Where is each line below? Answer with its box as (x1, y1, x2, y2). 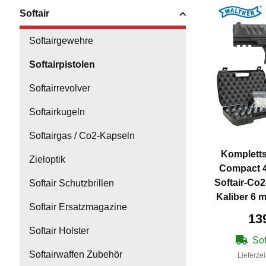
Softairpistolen (29, 59, 95, 70)
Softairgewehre (29, 36, 93, 46)
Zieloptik (29, 154, 65, 165)
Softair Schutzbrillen (29, 178, 114, 189)
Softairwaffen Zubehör (29, 249, 122, 260)
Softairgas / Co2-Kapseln (29, 131, 135, 141)
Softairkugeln (29, 107, 85, 118)
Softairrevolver (29, 83, 90, 94)
